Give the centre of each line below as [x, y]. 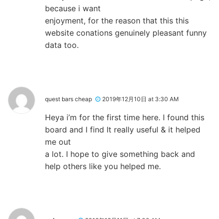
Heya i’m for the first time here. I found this [125, 117]
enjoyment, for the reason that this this [117, 20]
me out [58, 142]
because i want [73, 8]
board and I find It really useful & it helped [123, 129]
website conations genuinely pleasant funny [126, 33]
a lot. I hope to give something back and [120, 154]
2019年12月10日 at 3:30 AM [141, 99]
